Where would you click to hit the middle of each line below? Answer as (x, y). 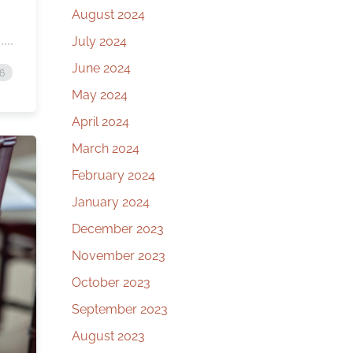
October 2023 (111, 282)
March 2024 (106, 149)
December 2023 (118, 229)
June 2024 (101, 68)
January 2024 (111, 202)
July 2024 (99, 41)
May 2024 (100, 95)
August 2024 (108, 15)
